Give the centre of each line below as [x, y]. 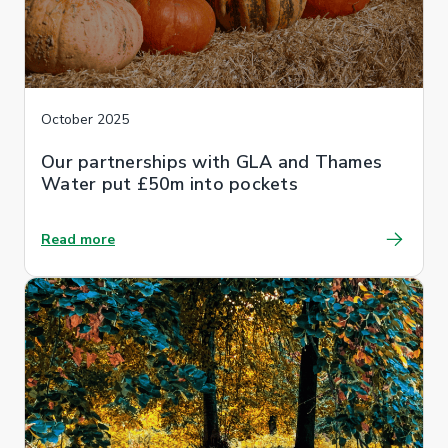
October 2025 [85, 119]
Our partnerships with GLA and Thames [211, 161]
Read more [78, 239]
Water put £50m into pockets [169, 183]
